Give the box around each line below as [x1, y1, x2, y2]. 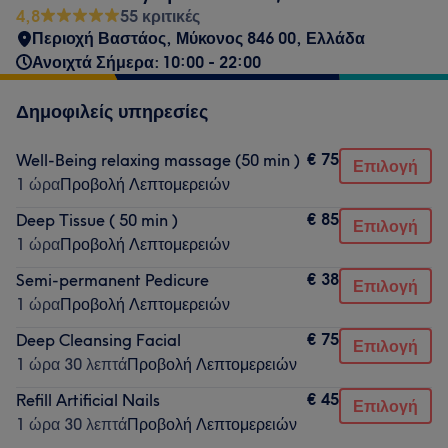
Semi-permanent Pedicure [16, 270, 209, 290]
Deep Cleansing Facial [16, 330, 181, 350]
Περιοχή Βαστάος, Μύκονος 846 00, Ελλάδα [32, 28, 365, 48]
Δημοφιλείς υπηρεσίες [16, 100, 208, 123]
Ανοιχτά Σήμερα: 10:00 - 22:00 [32, 52, 261, 72]
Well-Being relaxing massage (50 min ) [16, 150, 300, 170]
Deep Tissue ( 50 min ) [16, 210, 178, 230]
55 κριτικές [120, 6, 200, 26]
